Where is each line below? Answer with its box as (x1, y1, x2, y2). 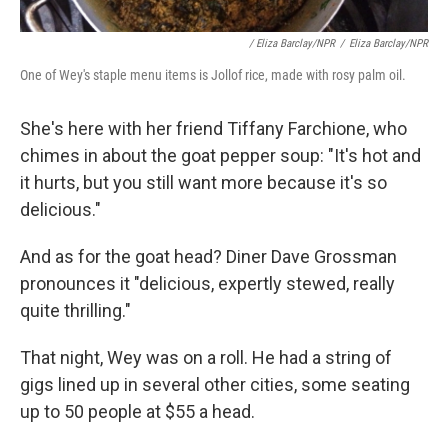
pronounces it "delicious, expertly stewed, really (20, 273, 395, 294)
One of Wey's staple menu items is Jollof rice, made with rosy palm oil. (20, 67, 406, 83)
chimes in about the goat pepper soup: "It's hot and (20, 145, 421, 166)
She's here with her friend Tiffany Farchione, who (20, 118, 407, 139)
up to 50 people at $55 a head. (20, 401, 255, 422)
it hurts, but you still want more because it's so (20, 172, 387, 193)
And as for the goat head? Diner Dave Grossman (20, 246, 397, 267)
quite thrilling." (20, 300, 131, 321)
